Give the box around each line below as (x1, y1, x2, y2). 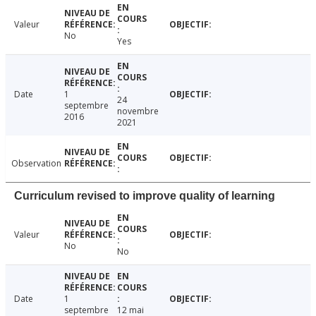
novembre (116, 104, 159, 117)
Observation (11, 157, 61, 169)
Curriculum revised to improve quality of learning (14, 189, 275, 202)
